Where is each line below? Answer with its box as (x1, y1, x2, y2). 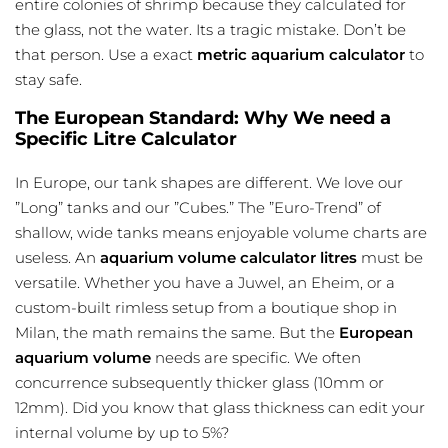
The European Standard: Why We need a (15, 107, 391, 130)
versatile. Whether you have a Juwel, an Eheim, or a (15, 273, 395, 293)
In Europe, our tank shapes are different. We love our (15, 173, 403, 193)
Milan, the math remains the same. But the (15, 323, 339, 343)
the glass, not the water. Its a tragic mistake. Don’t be (15, 20, 406, 40)
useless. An (15, 248, 100, 268)
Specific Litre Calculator (15, 128, 237, 151)
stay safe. (15, 70, 82, 90)
